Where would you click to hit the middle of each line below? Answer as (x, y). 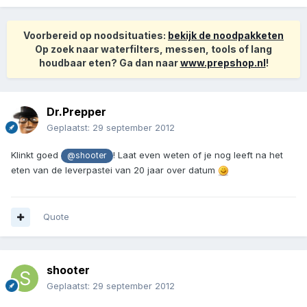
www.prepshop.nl (223, 63)
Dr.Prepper (76, 112)
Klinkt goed (36, 155)
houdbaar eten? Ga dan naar (109, 63)
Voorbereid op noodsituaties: (96, 36)
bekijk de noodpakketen (226, 36)
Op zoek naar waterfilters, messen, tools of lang (153, 49)
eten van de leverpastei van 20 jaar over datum (114, 170)
